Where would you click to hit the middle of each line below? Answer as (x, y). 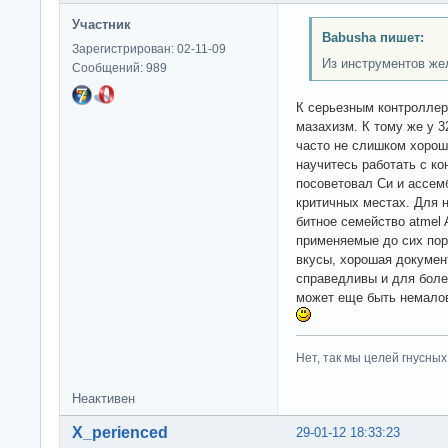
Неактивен (103, 398)
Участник (101, 24)
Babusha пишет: (372, 38)
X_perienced (120, 432)
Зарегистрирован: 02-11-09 (149, 48)
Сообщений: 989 (119, 67)
